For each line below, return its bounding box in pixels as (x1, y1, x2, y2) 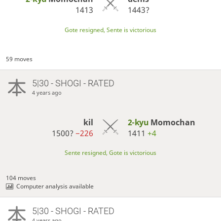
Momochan (150, 116, 195, 128)
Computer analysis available (16, 182, 94, 190)
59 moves (6, 55, 33, 64)
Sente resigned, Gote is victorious (65, 148, 156, 157)
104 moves (6, 173, 37, 182)
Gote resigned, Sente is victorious (65, 25, 156, 34)
